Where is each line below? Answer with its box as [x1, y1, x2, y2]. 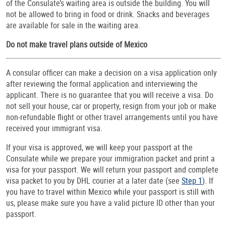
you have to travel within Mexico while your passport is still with [6, 186, 214, 198]
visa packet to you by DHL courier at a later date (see [6, 175, 182, 187]
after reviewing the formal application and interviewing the [6, 78, 198, 90]
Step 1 [182, 175, 202, 187]
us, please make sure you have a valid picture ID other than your [6, 197, 215, 209]
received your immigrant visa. [6, 123, 102, 134]
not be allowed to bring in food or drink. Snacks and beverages [6, 9, 209, 20]
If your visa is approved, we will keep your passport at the [6, 142, 193, 153]
